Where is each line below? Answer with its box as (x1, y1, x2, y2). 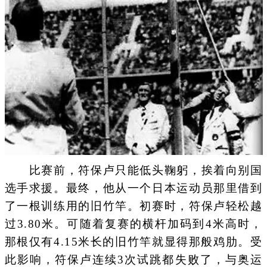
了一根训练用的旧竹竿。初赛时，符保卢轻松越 (4, 200, 263, 213)
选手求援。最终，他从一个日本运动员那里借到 (4, 182, 263, 195)
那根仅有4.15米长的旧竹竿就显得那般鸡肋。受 (4, 235, 263, 249)
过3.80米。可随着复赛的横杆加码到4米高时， (4, 218, 263, 231)
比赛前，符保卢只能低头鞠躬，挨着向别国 (4, 164, 263, 177)
